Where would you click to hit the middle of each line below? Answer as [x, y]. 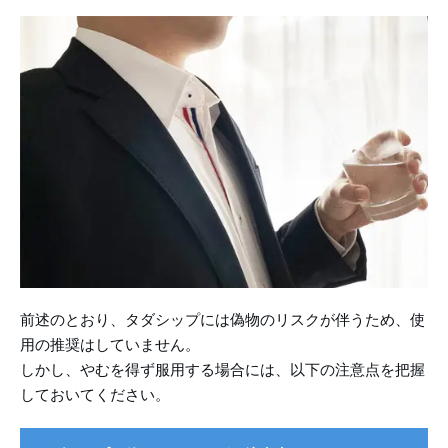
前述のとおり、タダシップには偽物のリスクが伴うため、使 [222, 319]
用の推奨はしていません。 [110, 344]
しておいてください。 [95, 394]
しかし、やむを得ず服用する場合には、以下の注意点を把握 [222, 369]
